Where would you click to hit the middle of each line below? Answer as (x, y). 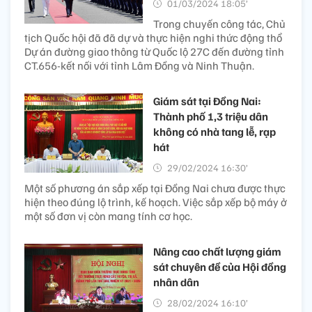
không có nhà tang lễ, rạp (214, 132)
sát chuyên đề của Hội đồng (220, 267)
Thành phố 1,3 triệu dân (211, 117)
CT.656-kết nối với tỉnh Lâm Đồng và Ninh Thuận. (139, 66)
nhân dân (176, 282)
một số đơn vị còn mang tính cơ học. (108, 216)
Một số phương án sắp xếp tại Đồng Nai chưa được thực (155, 188)
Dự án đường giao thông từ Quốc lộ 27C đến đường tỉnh (154, 52)
